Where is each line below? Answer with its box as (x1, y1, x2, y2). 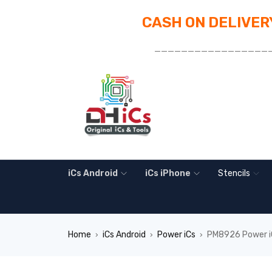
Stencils (218, 168, 250, 178)
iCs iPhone (145, 168, 191, 178)
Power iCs (157, 229, 195, 240)
